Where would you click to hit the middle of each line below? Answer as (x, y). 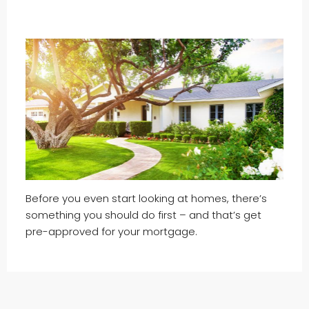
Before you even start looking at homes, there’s (146, 198)
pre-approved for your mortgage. (111, 231)
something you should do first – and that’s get (143, 215)
